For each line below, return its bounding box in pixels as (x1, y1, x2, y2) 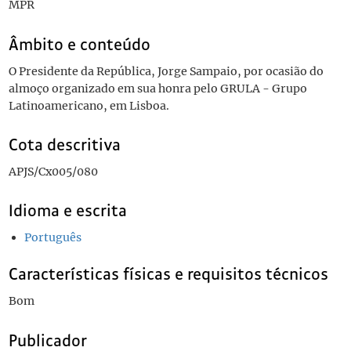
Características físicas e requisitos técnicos (8, 265, 328, 284)
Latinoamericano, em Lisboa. (8, 98, 169, 113)
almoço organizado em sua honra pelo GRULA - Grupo (8, 81, 307, 96)
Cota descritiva (8, 136, 121, 154)
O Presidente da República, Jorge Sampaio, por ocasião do (8, 63, 324, 78)
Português (24, 230, 81, 245)
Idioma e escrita (8, 201, 127, 221)
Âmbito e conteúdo (8, 34, 150, 54)
